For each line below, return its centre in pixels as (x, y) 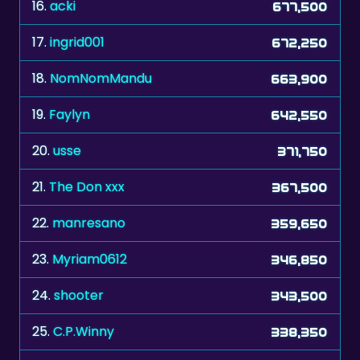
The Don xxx (87, 147)
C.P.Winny (84, 292)
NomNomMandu (101, 39)
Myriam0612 (90, 219)
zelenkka (81, 328)
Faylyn (70, 75)
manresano (89, 183)
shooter (79, 256)
